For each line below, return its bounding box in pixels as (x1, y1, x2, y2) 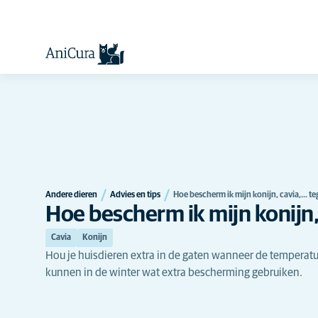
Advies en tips (110, 190, 160, 199)
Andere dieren (45, 190, 97, 199)
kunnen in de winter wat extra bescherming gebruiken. (45, 266, 302, 278)
